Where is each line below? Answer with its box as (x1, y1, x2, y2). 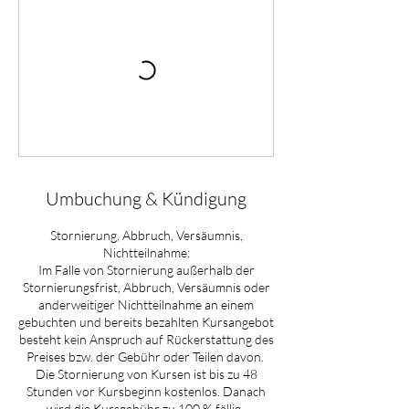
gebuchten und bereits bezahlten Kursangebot (18, 314, 274, 330)
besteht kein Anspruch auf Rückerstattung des (18, 331, 274, 347)
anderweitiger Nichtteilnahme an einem (38, 297, 254, 312)
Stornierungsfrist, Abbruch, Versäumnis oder (22, 279, 270, 295)
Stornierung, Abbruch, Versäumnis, (49, 227, 243, 243)
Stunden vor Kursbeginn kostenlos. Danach (26, 383, 266, 399)
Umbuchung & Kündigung (46, 187, 246, 210)
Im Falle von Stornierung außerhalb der (37, 262, 255, 278)
